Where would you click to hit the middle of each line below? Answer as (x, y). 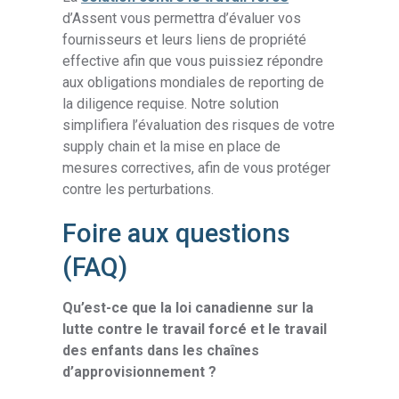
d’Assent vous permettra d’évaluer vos (182, 18)
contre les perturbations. (138, 189)
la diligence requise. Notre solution (171, 103)
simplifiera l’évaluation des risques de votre (199, 125)
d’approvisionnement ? (140, 371)
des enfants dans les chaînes (161, 350)
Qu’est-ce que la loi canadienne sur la (188, 307)
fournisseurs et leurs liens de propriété (185, 39)
